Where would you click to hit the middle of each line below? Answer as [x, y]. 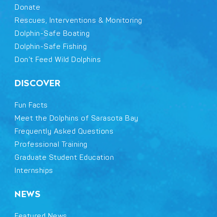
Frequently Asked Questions [64, 131]
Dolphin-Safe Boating [52, 33]
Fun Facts [31, 105]
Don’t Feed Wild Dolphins [58, 60]
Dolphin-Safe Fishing [51, 46]
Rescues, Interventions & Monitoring [78, 20]
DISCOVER [37, 84]
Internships [34, 170]
